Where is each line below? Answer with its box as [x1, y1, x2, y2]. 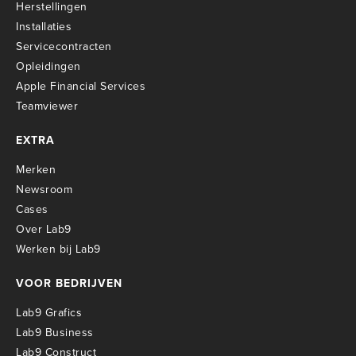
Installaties [16, 17, 72, 35]
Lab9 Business [16, 323, 94, 341]
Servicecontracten [16, 37, 112, 55]
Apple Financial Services [16, 77, 145, 95]
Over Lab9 [16, 220, 72, 238]
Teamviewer [16, 97, 78, 114]
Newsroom [16, 180, 72, 198]
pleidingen [25, 57, 81, 75]
